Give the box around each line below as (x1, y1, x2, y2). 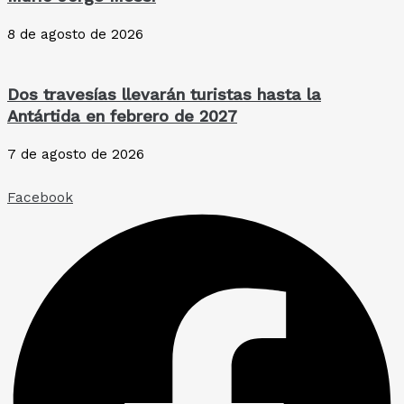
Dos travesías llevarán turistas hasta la (7, 84, 321, 104)
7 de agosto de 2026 (7, 145, 144, 162)
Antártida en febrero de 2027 (7, 106, 237, 125)
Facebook (7, 188, 73, 206)
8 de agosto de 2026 (7, 26, 143, 43)
